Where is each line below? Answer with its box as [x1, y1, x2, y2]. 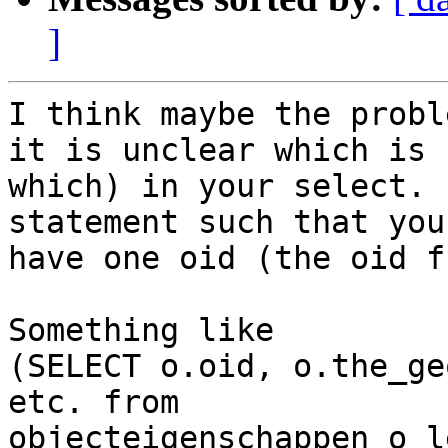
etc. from [8, 384, 179, 421]
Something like [8, 312, 274, 349]
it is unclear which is [8, 132, 426, 169]
